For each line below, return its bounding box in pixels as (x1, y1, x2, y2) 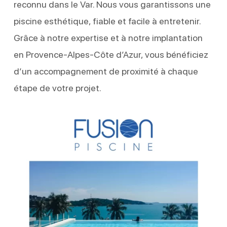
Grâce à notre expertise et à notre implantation (13, 32, 203, 43)
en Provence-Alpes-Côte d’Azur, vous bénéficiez (13, 49, 208, 60)
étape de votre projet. (13, 82, 101, 93)
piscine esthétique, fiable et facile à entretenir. (13, 15, 201, 26)
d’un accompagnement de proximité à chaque (13, 65, 198, 77)
